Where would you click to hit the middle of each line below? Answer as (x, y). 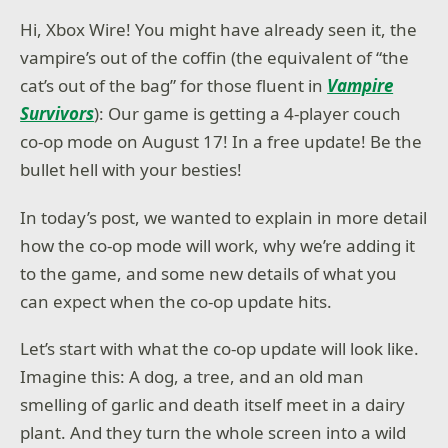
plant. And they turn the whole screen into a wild (213, 433)
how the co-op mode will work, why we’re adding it (218, 245)
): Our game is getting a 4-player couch (248, 113)
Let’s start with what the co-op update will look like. (220, 349)
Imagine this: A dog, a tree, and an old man (192, 377)
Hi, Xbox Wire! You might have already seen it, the (219, 29)
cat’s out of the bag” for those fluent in (174, 85)
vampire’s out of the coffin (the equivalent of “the (215, 57)
